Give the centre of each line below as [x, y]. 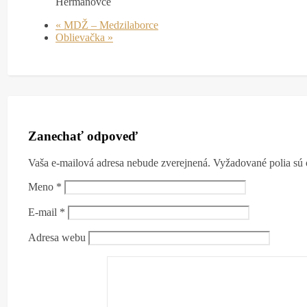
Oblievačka [82, 37]
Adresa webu [57, 237]
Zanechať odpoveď [83, 136]
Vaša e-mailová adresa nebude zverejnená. [119, 162]
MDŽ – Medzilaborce [110, 25]
